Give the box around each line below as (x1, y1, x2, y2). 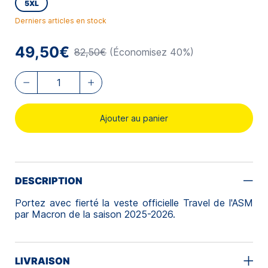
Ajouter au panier (100, 112, 168, 123)
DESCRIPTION (15, 174, 83, 187)
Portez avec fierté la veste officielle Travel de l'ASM (15, 196, 253, 209)
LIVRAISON (15, 254, 70, 267)
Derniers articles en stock (15, 16, 106, 25)
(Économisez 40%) (109, 46, 194, 59)
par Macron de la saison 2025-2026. (15, 208, 178, 220)
